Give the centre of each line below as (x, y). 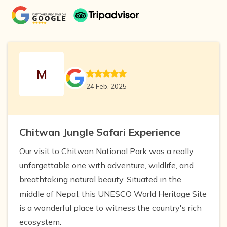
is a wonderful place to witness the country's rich (110, 208)
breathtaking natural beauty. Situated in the (100, 180)
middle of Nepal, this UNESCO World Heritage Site (113, 194)
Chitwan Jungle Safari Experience (100, 132)
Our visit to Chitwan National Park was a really (106, 151)
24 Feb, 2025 (106, 86)
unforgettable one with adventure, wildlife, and (106, 165)
